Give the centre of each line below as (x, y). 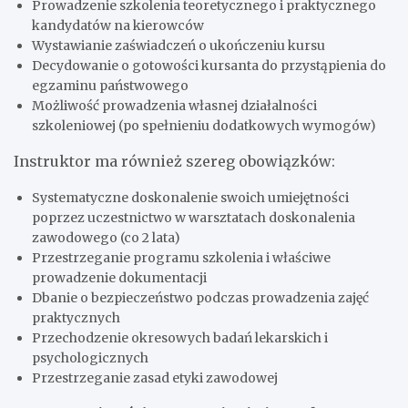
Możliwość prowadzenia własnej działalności (174, 106)
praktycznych (76, 318)
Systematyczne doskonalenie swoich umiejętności (190, 198)
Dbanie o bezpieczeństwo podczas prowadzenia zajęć (200, 298)
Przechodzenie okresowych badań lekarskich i (180, 338)
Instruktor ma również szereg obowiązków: (174, 162)
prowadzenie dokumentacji (119, 278)
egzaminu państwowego (110, 86)
